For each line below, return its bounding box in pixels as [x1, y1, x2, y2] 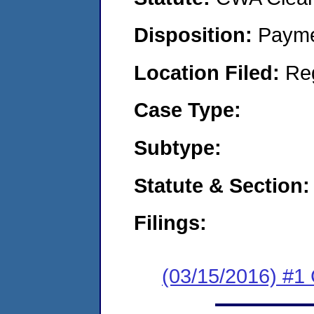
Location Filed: [134, 60, 285, 84]
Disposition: [134, 23, 258, 47]
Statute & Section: [134, 173, 310, 197]
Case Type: [134, 98, 241, 122]
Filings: [134, 211, 207, 235]
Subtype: [134, 135, 221, 159]
